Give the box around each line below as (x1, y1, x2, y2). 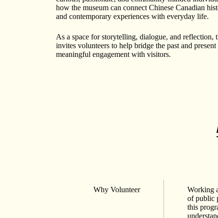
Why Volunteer (93, 185, 140, 194)
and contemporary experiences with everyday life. (55, 12, 209, 21)
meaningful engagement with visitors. (55, 50, 171, 59)
